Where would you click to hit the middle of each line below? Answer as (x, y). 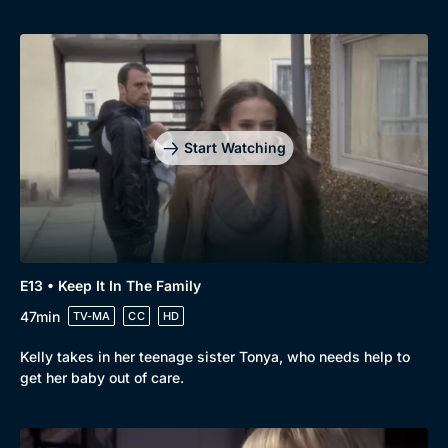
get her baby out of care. (102, 378)
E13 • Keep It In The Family (110, 286)
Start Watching (234, 148)
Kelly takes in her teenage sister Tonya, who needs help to (215, 357)
